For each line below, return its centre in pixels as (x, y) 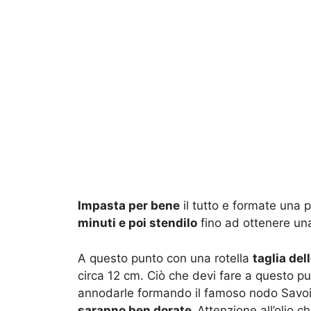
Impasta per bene (129, 206)
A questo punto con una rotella (165, 258)
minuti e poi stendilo (137, 223)
